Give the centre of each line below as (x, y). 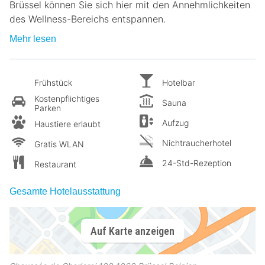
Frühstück (53, 83)
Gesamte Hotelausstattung (65, 192)
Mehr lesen (33, 39)
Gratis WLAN (59, 144)
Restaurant (55, 164)
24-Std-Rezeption (197, 163)
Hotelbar (179, 83)
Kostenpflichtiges (67, 99)
